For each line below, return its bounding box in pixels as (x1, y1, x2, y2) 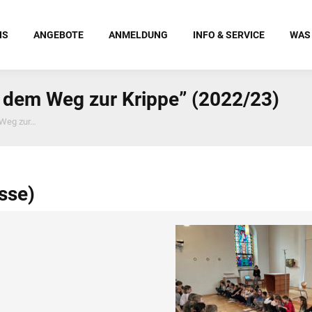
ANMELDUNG (108, 29, 168, 40)
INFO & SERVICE (192, 29, 265, 40)
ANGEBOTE (33, 29, 84, 40)
